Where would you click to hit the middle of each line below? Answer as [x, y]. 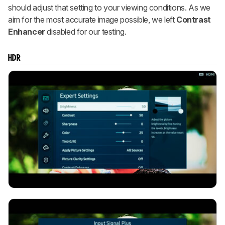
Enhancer [27, 32]
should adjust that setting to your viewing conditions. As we [109, 8]
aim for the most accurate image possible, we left [92, 20]
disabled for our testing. [86, 32]
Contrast [194, 20]
